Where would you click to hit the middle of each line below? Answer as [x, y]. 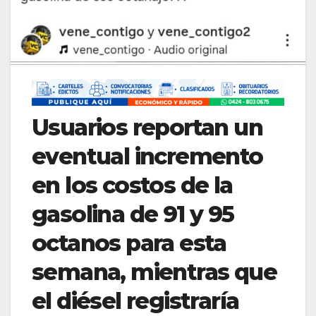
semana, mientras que [154, 272]
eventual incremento [147, 157]
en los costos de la [132, 186]
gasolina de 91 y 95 [133, 214]
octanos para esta [129, 243]
